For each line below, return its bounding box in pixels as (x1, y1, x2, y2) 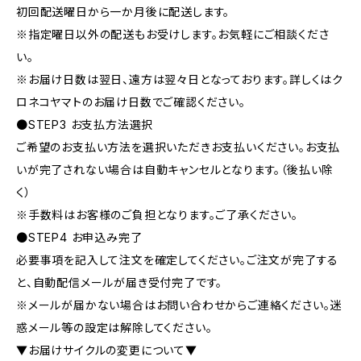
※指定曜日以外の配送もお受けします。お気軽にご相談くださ (16, 27, 330, 41)
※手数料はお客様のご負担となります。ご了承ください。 (16, 208, 298, 222)
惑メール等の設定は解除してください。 (16, 321, 213, 334)
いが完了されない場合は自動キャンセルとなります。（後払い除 (16, 163, 334, 176)
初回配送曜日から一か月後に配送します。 (16, 5, 230, 19)
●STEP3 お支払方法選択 (16, 118, 154, 131)
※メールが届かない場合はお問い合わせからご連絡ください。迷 (16, 298, 342, 312)
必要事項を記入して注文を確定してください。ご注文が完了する (16, 253, 339, 267)
